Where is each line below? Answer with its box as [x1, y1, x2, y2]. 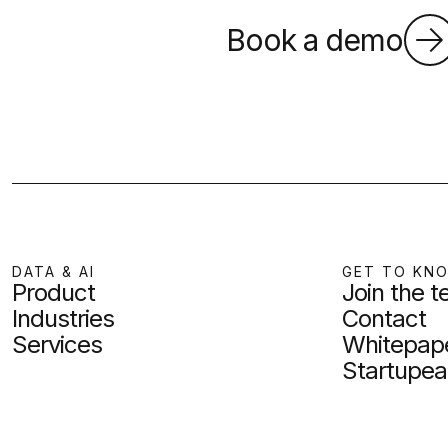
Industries [12, 304, 114, 334]
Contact [342, 304, 426, 334]
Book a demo [226, 22, 403, 59]
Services [12, 330, 102, 360]
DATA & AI [12, 263, 95, 281]
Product [12, 278, 95, 308]
